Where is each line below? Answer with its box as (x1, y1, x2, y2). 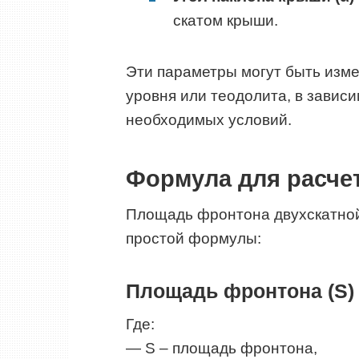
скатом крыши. (173, 12, 278, 30)
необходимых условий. (126, 111, 292, 129)
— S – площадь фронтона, (126, 339, 317, 357)
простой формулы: (126, 230, 261, 248)
